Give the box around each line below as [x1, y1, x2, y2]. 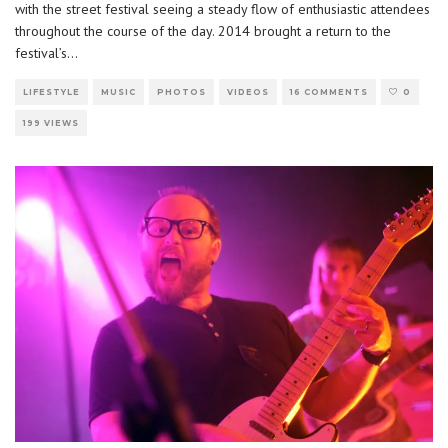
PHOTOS [157, 87, 206, 98]
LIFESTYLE [23, 87, 80, 98]
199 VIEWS [23, 118, 79, 129]
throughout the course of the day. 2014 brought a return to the [15, 22, 391, 41]
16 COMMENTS [290, 87, 368, 98]
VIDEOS [227, 87, 269, 98]
